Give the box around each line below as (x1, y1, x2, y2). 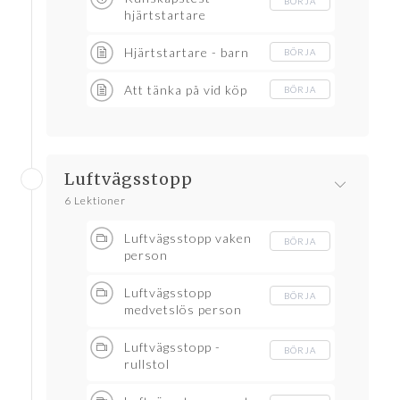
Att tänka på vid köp (124, 82, 247, 98)
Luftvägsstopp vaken (124, 230, 252, 246)
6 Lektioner (64, 194, 126, 208)
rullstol (124, 356, 170, 372)
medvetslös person (124, 302, 242, 318)
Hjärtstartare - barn (124, 45, 249, 61)
